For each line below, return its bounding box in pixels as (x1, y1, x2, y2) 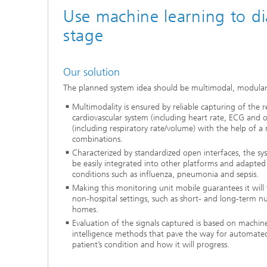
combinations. (72, 133, 123, 144)
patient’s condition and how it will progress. (72, 239, 229, 250)
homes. (72, 204, 98, 215)
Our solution (63, 66, 120, 79)
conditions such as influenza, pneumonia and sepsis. (72, 169, 259, 179)
